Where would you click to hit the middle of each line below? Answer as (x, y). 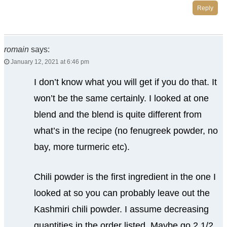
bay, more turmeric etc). (82, 147)
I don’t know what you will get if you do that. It (125, 82)
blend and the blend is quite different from (118, 115)
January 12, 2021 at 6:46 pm (49, 62)
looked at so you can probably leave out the (122, 193)
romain (16, 50)
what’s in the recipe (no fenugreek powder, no (126, 131)
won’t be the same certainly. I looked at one (121, 99)
